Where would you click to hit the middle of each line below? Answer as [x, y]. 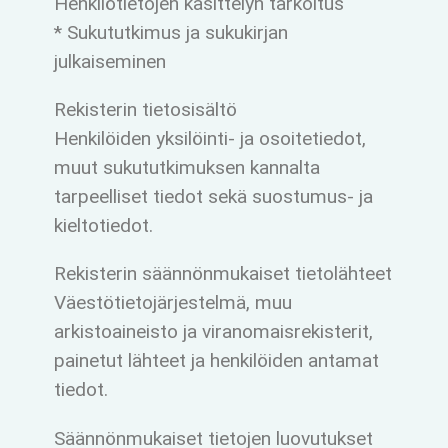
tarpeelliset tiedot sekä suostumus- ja [213, 197]
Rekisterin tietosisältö [145, 110]
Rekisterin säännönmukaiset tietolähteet [222, 274]
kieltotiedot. [103, 226]
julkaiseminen [109, 62]
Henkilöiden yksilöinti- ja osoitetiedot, [209, 139]
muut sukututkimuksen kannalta [186, 168]
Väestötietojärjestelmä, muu [172, 303]
